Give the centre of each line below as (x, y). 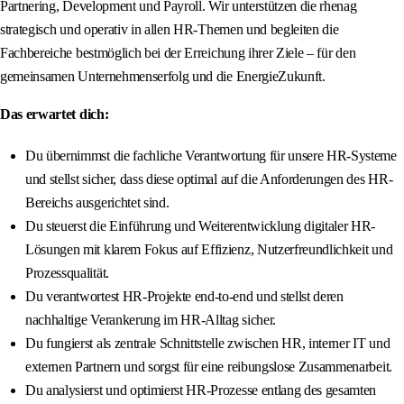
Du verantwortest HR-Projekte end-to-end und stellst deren (184, 297)
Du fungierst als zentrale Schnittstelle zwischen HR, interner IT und (208, 344)
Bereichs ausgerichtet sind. (97, 203)
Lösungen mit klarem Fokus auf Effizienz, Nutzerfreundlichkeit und (209, 250)
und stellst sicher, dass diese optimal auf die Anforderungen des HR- (209, 179)
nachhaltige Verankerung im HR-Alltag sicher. (151, 320)
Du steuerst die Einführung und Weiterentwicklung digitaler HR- (201, 226)
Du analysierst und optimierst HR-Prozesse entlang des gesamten (201, 390)
